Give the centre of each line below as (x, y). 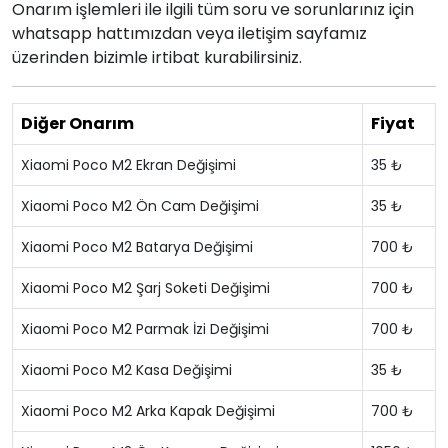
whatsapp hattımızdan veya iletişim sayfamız (189, 33)
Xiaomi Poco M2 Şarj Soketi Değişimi (145, 288)
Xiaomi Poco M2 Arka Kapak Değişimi (148, 411)
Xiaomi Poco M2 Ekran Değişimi (128, 165)
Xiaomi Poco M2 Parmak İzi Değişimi (145, 329)
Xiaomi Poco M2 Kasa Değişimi (126, 370)
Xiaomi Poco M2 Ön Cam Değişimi (140, 206)
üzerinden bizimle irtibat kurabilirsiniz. (157, 57)
